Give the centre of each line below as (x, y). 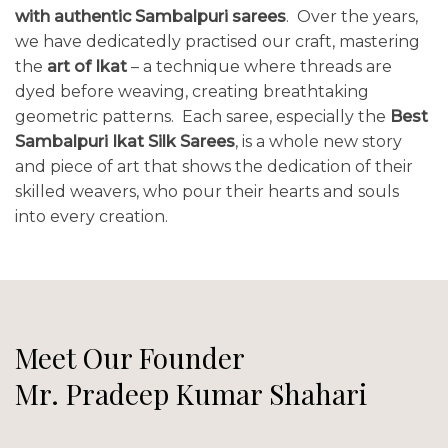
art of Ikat (87, 67)
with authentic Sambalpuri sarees (150, 17)
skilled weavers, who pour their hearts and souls (207, 192)
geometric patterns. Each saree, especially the (202, 117)
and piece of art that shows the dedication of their (214, 167)
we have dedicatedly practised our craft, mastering (217, 42)
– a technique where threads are (259, 67)
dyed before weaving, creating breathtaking (192, 92)
